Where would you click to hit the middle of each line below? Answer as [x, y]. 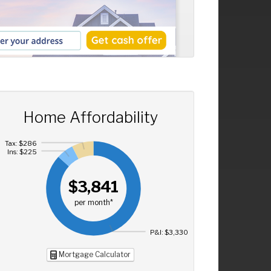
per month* [93, 203]
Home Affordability [90, 117]
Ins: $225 [22, 152]
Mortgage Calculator [93, 255]
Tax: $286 [21, 143]
